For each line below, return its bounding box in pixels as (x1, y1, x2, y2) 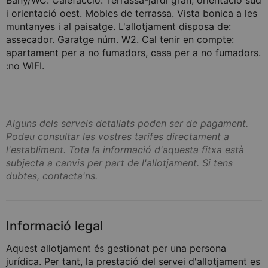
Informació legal (6, 218, 103, 233)
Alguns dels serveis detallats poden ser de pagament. (6, 117, 248, 129)
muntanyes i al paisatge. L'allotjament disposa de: (6, 20, 231, 32)
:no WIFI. (6, 60, 44, 72)
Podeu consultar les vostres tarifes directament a (6, 130, 229, 142)
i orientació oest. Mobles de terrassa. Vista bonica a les (6, 7, 257, 19)
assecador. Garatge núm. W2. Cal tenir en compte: (6, 33, 234, 45)
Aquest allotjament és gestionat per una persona (6, 242, 226, 254)
